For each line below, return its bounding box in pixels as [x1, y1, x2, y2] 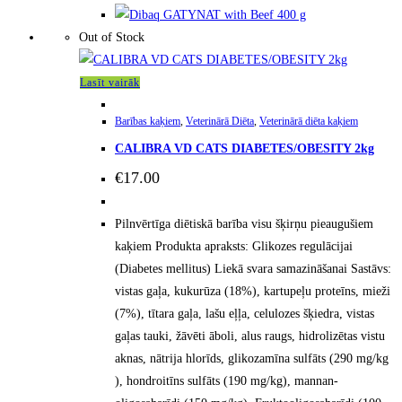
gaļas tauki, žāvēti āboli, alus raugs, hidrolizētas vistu [115, 329, 385, 344]
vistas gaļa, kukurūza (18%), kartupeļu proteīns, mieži [115, 284, 390, 299]
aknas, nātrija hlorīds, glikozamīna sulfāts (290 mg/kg [115, 352, 389, 366]
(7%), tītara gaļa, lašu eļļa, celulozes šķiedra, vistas [115, 307, 374, 321]
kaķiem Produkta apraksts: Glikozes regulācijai [115, 240, 353, 254]
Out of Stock [79, 31, 144, 45]
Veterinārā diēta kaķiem [259, 115, 358, 128]
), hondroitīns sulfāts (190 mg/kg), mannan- [115, 374, 338, 389]
